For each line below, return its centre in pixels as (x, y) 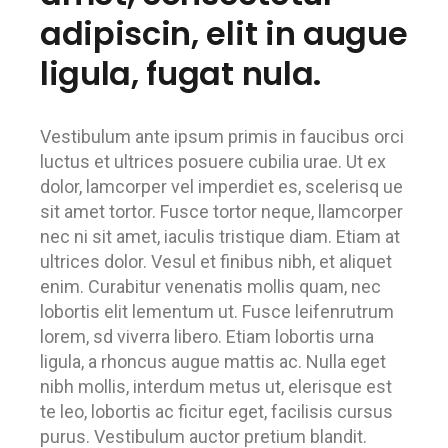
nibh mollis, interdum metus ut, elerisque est (216, 386)
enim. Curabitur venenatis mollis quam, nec (210, 286)
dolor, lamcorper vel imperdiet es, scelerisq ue (221, 186)
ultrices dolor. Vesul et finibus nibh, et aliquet (216, 261)
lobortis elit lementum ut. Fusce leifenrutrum (217, 311)
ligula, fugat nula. (180, 73)
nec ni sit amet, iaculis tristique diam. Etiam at (220, 236)
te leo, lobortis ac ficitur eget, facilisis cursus (216, 411)
